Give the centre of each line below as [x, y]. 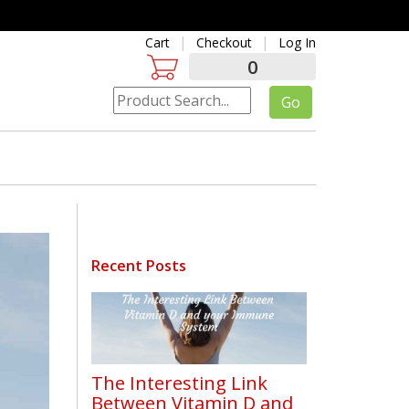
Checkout [224, 42]
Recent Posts [138, 266]
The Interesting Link [179, 383]
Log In [297, 42]
